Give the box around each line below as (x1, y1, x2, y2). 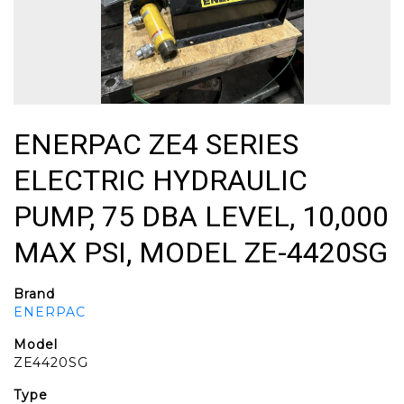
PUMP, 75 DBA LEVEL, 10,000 (14, 199, 389, 234)
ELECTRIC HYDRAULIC (14, 163, 308, 197)
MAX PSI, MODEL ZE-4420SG (14, 235, 388, 270)
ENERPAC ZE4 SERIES (14, 127, 298, 161)
